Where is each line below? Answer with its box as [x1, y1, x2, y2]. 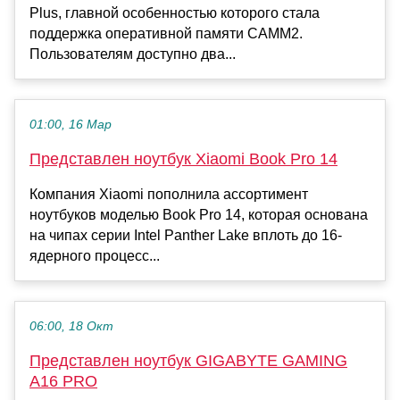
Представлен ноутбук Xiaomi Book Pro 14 [29, 150, 337, 169]
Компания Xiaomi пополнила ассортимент [29, 187, 308, 203]
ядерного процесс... [29, 248, 160, 264]
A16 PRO [29, 372, 97, 391]
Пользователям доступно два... [29, 46, 236, 62]
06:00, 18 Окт [29, 320, 113, 334]
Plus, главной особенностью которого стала [29, 5, 320, 21]
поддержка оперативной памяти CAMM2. [29, 26, 303, 42]
